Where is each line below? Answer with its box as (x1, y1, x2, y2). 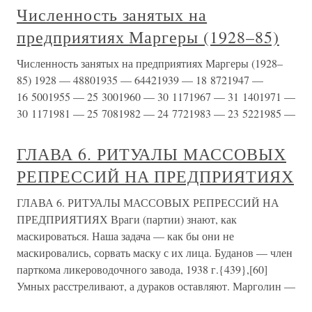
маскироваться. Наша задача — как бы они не (17, 228, 234, 243)
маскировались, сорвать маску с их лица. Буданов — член (17, 245, 292, 260)
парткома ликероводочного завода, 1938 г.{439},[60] (17, 262, 267, 276)
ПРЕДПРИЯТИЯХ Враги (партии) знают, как (17, 212, 237, 226)
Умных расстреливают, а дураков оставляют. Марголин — (17, 279, 295, 293)
